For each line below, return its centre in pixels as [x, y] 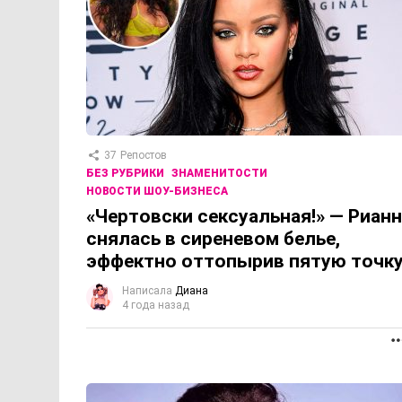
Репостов [144, 156]
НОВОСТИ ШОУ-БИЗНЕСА [157, 192]
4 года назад [156, 306]
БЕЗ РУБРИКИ [125, 174]
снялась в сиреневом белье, [213, 239]
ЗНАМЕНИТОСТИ [219, 174]
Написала [147, 291]
